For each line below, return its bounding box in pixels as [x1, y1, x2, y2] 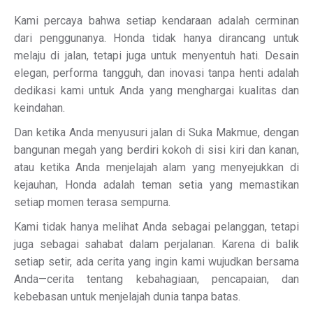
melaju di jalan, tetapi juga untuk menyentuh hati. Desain [14, 49, 299, 62]
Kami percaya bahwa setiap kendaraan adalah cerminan [14, 14, 299, 27]
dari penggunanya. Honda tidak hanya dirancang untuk [14, 31, 299, 45]
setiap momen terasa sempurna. [14, 196, 170, 209]
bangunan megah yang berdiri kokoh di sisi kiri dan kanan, [14, 143, 299, 156]
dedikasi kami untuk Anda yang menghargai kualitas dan [14, 84, 299, 97]
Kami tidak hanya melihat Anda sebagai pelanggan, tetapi [14, 220, 299, 233]
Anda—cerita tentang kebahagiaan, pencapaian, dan [14, 272, 299, 286]
